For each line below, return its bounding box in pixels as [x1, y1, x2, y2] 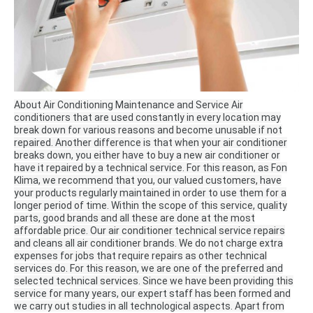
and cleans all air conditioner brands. [14, 238, 177, 249]
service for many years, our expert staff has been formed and [14, 288, 291, 300]
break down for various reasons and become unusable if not [14, 124, 282, 136]
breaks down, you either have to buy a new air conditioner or [14, 150, 280, 161]
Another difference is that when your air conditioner [55, 137, 287, 149]
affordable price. [14, 225, 88, 237]
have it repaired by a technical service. [14, 162, 184, 174]
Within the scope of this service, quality [109, 200, 287, 212]
